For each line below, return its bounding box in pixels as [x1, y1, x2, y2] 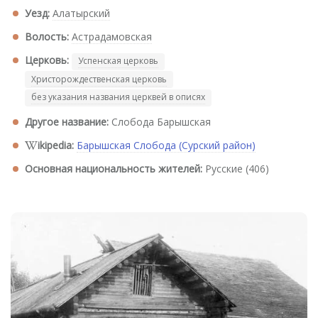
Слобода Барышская [109, 114, 211, 128]
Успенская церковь [78, 55, 158, 67]
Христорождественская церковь [31, 72, 167, 85]
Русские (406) [202, 161, 269, 175]
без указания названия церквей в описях [31, 91, 205, 103]
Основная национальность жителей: [25, 161, 202, 175]
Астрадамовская [72, 30, 152, 43]
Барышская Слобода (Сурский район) [77, 138, 256, 152]
